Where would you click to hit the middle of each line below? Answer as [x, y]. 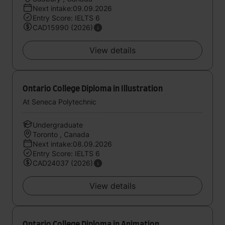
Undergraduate [58, 125]
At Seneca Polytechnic [60, 102]
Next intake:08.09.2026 [72, 144]
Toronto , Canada [61, 134]
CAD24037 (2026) [63, 163]
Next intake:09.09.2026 [72, 8]
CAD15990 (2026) [63, 27]
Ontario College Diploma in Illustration [93, 89]
